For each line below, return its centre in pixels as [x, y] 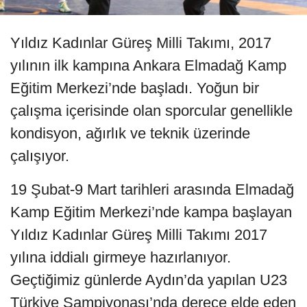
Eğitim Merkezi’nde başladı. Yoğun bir [135, 88]
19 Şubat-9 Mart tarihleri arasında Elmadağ [152, 190]
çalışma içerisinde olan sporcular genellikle [151, 111]
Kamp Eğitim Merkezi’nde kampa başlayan [151, 212]
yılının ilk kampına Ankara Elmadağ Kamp [148, 66]
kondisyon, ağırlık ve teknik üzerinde [130, 134]
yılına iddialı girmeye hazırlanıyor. [121, 258]
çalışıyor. [40, 156]
